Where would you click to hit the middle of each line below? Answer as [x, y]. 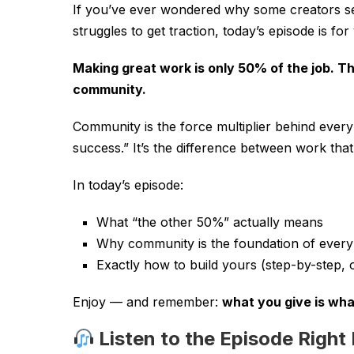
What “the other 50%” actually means [210, 222]
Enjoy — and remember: [147, 301]
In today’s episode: [128, 185]
